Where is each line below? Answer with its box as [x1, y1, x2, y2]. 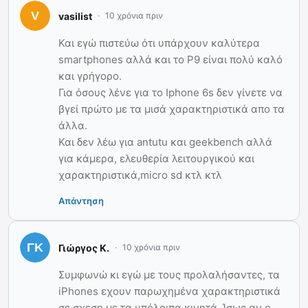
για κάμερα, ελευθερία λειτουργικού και [58, 152, 254, 166]
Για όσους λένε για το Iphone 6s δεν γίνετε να [58, 86, 283, 100]
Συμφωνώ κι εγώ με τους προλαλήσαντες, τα [58, 268, 280, 282]
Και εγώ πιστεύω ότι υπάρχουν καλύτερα [58, 36, 260, 50]
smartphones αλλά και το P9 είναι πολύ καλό [58, 53, 283, 67]
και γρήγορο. [58, 69, 122, 83]
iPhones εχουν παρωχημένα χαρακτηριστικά [58, 285, 280, 298]
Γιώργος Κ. [58, 241, 109, 254]
